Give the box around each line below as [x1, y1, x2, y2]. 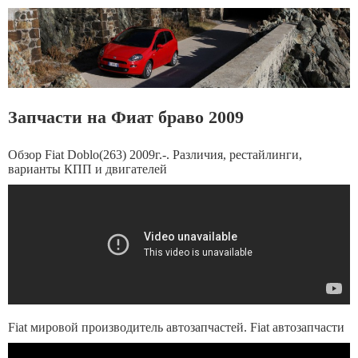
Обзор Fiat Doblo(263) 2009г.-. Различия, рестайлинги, [8, 148, 302, 161]
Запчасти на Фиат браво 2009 [8, 108, 244, 127]
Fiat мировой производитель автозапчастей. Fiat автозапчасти [8, 320, 344, 334]
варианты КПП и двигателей [8, 162, 167, 176]
